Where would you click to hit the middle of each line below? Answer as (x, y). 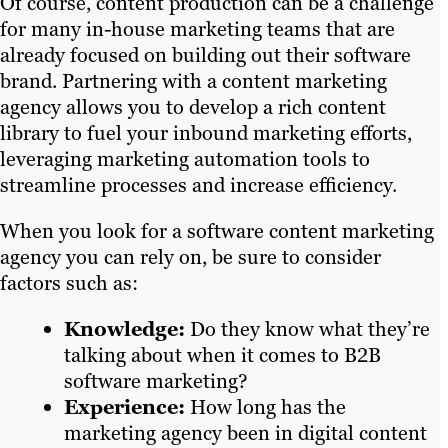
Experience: (124, 407)
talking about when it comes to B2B (222, 355)
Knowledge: (124, 329)
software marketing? (156, 381)
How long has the (265, 407)
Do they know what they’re (307, 329)
